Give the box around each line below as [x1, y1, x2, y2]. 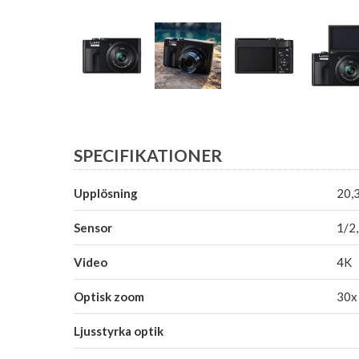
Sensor [74, 220, 112, 235]
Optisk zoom [74, 288, 144, 304]
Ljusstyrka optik [74, 323, 163, 338]
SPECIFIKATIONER [74, 145, 222, 166]
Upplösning [74, 185, 138, 200]
